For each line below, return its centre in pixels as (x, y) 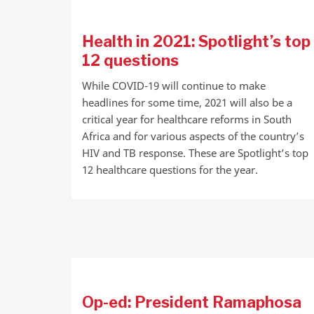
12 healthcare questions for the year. (170, 170)
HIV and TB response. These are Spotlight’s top (195, 153)
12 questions (130, 60)
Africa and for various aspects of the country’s (193, 136)
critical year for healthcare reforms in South (187, 119)
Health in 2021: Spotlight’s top (196, 41)
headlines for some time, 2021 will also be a (187, 102)
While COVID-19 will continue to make (174, 86)
